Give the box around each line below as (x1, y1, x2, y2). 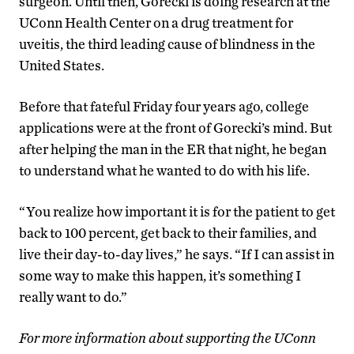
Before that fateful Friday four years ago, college (19, 98, 309, 115)
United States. (19, 57, 104, 74)
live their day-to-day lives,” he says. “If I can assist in (19, 246, 334, 263)
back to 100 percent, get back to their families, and (19, 224, 317, 242)
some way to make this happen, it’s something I (19, 267, 301, 284)
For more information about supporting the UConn (19, 330, 316, 347)
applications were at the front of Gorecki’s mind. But (19, 119, 332, 137)
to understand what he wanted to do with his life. (19, 162, 310, 179)
